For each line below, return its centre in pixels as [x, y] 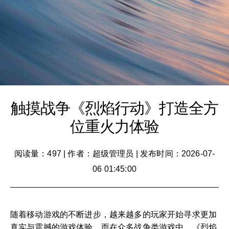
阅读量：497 [38, 154]
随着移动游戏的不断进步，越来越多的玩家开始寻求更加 [114, 214]
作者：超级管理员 [101, 154]
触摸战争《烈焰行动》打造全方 [114, 108]
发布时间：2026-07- [178, 154]
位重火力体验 [114, 127]
